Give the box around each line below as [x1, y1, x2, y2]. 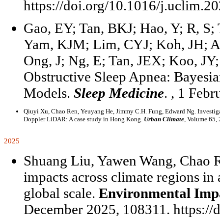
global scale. [24, 185, 99, 201]
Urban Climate [144, 115, 184, 123]
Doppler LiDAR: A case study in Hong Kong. [24, 115, 144, 123]
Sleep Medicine [74, 85, 164, 101]
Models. [24, 85, 74, 101]
